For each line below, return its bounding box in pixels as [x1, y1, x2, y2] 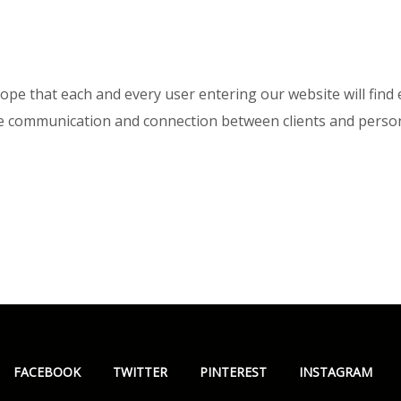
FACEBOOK [13, 363, 81, 380]
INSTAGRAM [298, 363, 372, 380]
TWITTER [112, 363, 167, 380]
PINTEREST [199, 363, 267, 380]
